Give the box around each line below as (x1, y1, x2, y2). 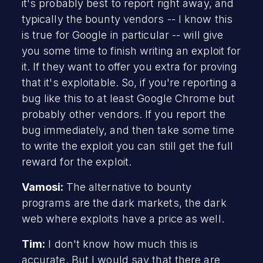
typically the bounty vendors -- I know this (21, 12, 233, 25)
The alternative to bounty (66, 180, 192, 193)
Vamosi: (21, 180, 66, 193)
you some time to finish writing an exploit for (21, 44, 241, 57)
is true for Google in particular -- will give (21, 28, 224, 41)
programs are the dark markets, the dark (21, 196, 227, 209)
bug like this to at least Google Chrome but (21, 92, 235, 104)
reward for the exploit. (21, 155, 132, 168)
